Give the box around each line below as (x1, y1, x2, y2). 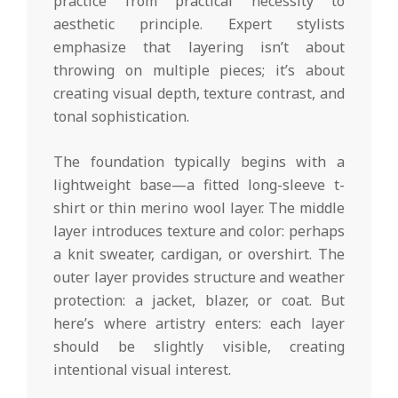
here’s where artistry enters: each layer (53, 313, 345, 333)
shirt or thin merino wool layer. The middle (53, 197, 345, 218)
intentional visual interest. (53, 359, 231, 379)
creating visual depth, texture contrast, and (53, 83, 345, 103)
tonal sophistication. (53, 106, 189, 126)
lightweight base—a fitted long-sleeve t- (53, 174, 345, 195)
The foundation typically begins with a (53, 151, 345, 171)
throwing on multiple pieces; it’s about (53, 60, 345, 80)
